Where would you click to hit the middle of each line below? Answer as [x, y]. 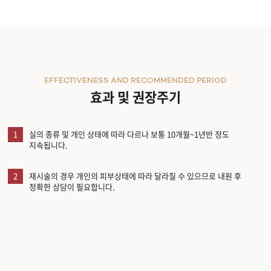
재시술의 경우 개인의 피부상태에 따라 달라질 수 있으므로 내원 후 [135, 175]
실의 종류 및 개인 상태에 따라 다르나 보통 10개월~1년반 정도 [129, 134]
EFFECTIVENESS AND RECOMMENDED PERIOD [135, 81]
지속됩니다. [48, 145]
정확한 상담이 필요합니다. [72, 186]
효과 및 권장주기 [135, 96]
